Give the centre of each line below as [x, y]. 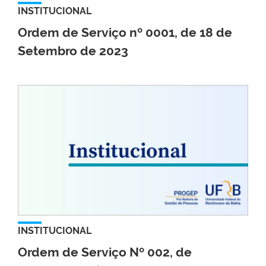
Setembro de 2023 [73, 50]
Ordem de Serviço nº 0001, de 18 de [125, 32]
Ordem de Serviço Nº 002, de [105, 252]
